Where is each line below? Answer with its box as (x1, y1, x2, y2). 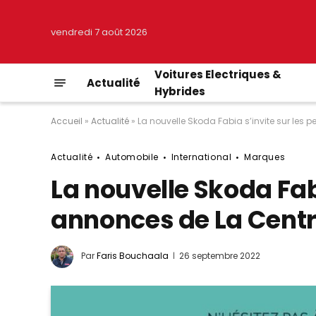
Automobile (105, 151, 159, 163)
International (171, 151, 232, 163)
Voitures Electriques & (154, 66, 281, 82)
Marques (244, 151, 286, 163)
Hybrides (154, 83, 205, 99)
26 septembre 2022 (179, 250, 260, 262)
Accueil (51, 115, 83, 127)
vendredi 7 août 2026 (51, 25, 147, 39)
